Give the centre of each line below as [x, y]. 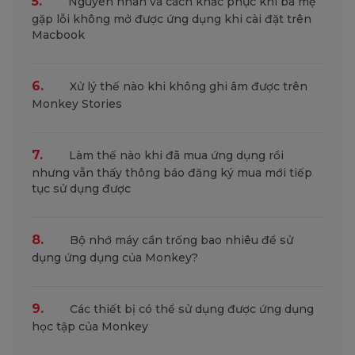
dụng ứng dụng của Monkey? [115, 258]
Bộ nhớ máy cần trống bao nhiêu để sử [180, 240]
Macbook [58, 35]
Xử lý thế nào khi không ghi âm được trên [187, 86]
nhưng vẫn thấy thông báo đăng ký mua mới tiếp [172, 173]
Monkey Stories [77, 104]
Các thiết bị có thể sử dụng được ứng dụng [190, 309]
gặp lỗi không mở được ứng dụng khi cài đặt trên [172, 19]
